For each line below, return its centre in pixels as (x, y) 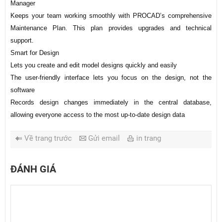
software (23, 90)
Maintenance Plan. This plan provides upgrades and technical (111, 28)
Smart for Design (35, 53)
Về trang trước (48, 139)
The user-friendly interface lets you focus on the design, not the (111, 78)
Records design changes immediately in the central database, (111, 103)
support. (22, 41)
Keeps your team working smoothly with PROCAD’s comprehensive (111, 16)
